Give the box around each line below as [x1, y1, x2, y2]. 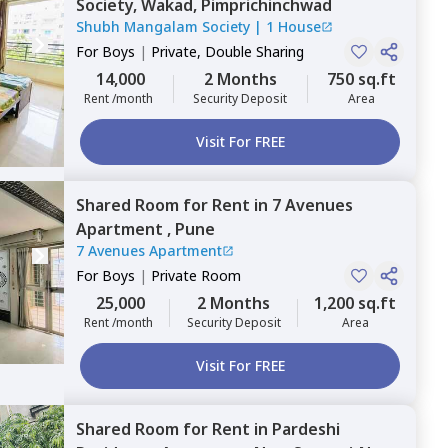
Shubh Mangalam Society [76, 17, 250, 36]
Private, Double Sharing [151, 42, 304, 61]
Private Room [151, 266, 241, 285]
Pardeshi [272, 418, 340, 440]
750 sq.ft [327, 68, 396, 90]
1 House [266, 17, 321, 36]
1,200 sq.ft [314, 292, 396, 314]
